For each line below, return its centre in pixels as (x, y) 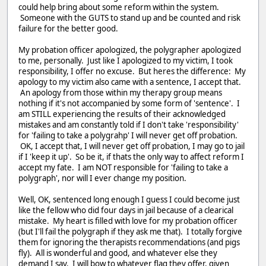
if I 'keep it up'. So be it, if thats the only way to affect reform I (131, 156)
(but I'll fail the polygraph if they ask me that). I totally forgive (130, 231)
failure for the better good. (68, 28)
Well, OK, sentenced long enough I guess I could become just (129, 199)
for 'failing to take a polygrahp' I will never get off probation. (128, 135)
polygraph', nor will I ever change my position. (102, 178)
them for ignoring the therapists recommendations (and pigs (129, 242)
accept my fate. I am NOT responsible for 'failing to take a (123, 167)
